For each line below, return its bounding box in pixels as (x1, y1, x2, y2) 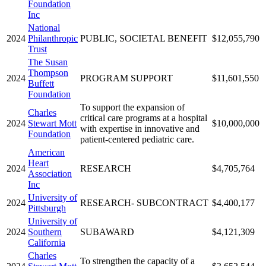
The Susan (28, 56, 68, 67)
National (28, 22, 60, 33)
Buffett (28, 78, 54, 88)
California (28, 237, 65, 248)
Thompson (28, 67, 68, 78)
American (28, 147, 65, 157)
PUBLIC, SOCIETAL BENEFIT (80, 33, 207, 43)
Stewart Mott (28, 118, 77, 128)
